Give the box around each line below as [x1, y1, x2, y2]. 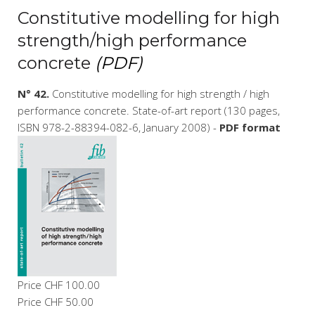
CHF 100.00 [44, 278, 100, 292]
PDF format [219, 120, 281, 134]
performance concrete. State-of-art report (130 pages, [18, 103, 280, 117]
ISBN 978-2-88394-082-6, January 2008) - [18, 120, 219, 134]
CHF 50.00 [44, 295, 94, 309]
